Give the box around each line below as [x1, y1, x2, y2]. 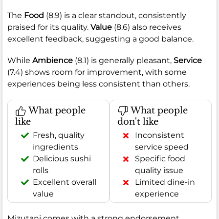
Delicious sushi [33, 154, 91, 164]
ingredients [33, 142, 78, 152]
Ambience [32, 55, 73, 65]
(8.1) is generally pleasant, [73, 55, 174, 65]
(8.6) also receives [112, 22, 181, 32]
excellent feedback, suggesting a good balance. [7, 34, 194, 44]
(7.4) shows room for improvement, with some [7, 67, 187, 77]
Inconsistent [135, 131, 184, 140]
